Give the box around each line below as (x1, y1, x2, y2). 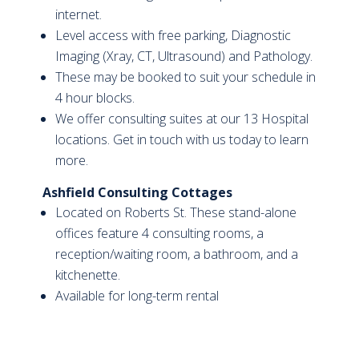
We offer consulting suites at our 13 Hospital (54, 109, 309, 127)
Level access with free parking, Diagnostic (54, 26, 291, 44)
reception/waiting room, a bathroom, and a (54, 244, 298, 263)
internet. (54, 5, 102, 23)
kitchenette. (54, 265, 120, 284)
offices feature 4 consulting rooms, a (54, 224, 264, 242)
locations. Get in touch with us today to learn (54, 130, 309, 148)
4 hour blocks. (54, 88, 135, 107)
